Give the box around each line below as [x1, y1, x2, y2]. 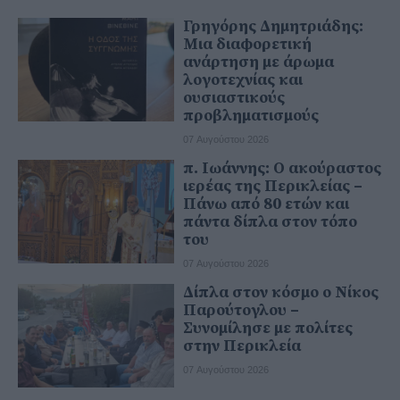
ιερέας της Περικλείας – [183, 175, 362, 196]
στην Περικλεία [183, 335, 301, 356]
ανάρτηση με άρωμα [183, 51, 334, 72]
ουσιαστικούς [183, 87, 285, 108]
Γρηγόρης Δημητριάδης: [183, 15, 363, 37]
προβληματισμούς [183, 104, 319, 126]
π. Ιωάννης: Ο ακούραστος [183, 157, 381, 179]
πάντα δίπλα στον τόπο [183, 211, 357, 232]
